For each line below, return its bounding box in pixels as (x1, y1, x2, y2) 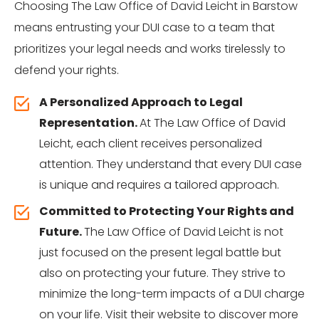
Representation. (39, 115, 140, 131)
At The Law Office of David (140, 115, 286, 131)
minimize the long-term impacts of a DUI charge (39, 286, 305, 302)
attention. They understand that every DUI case (39, 156, 302, 172)
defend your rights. (14, 62, 119, 78)
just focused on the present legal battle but (39, 244, 281, 261)
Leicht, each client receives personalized (39, 135, 262, 152)
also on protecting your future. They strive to (39, 265, 286, 281)
